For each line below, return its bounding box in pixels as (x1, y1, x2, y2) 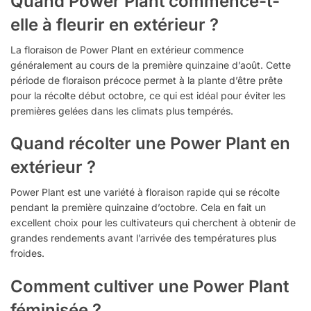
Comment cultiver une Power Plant (10, 276, 289, 296)
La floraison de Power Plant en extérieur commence (10, 43, 244, 56)
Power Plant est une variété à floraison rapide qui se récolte (10, 186, 280, 199)
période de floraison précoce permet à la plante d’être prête (10, 74, 283, 86)
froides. (10, 247, 44, 260)
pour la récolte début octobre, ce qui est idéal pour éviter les (10, 89, 285, 101)
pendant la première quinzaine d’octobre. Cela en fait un (10, 201, 266, 214)
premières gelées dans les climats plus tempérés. (10, 104, 233, 117)
